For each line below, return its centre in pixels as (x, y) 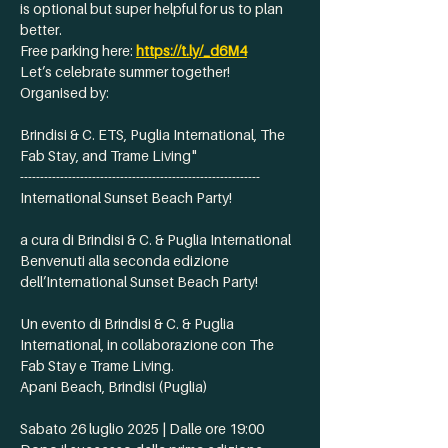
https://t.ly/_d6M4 (191, 50)
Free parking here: (78, 50)
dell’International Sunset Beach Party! (139, 281)
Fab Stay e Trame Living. (97, 365)
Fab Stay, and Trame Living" (108, 155)
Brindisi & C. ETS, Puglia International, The (154, 134)
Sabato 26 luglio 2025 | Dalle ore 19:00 (142, 428)
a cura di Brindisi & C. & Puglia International (155, 239)
